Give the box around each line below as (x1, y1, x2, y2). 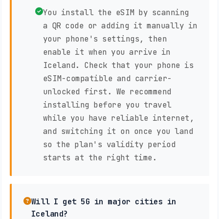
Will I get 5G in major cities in (31, 197, 176, 207)
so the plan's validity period (43, 139, 175, 150)
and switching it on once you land (43, 126, 193, 137)
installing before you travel (43, 100, 172, 110)
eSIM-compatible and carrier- (43, 73, 172, 84)
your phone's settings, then (43, 34, 167, 44)
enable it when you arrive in (43, 47, 171, 58)
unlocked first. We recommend (43, 87, 172, 97)
